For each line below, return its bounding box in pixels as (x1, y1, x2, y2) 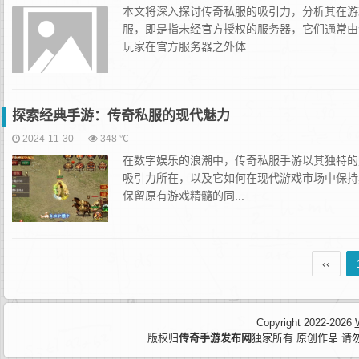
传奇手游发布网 (179, 332, 252, 344)
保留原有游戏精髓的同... (123, 189, 244, 202)
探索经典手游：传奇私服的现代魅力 (12, 108, 230, 123)
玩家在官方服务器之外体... (123, 40, 256, 53)
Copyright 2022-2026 (256, 317, 355, 329)
